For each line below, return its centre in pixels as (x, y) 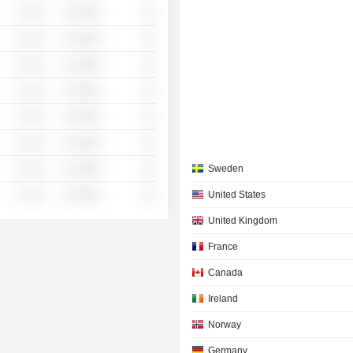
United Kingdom (243, 221)
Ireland (223, 299)
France (223, 247)
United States (237, 195)
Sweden (226, 169)
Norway (225, 325)
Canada (226, 273)
